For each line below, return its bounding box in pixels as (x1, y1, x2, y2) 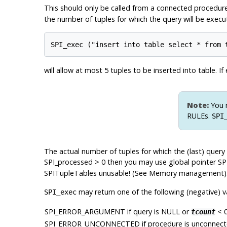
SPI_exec (44, 188, 77, 196)
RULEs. (187, 111, 212, 121)
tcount (191, 208, 215, 216)
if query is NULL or (125, 207, 191, 216)
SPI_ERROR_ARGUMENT (44, 207, 125, 216)
